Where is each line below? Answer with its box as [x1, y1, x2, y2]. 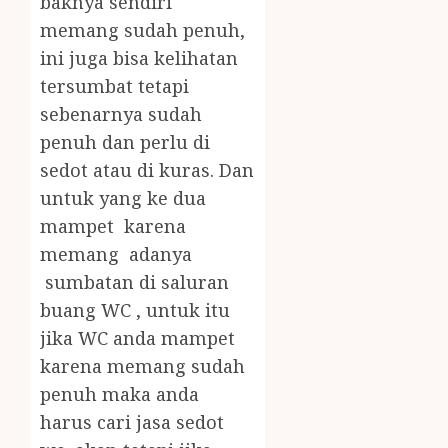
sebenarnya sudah [40, 102, 202, 127]
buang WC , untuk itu [40, 298, 230, 323]
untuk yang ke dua [40, 186, 206, 211]
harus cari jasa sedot [40, 410, 224, 435]
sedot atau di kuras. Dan [40, 158, 254, 183]
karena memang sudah [40, 354, 245, 379]
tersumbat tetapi [40, 74, 189, 99]
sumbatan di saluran [40, 270, 229, 295]
